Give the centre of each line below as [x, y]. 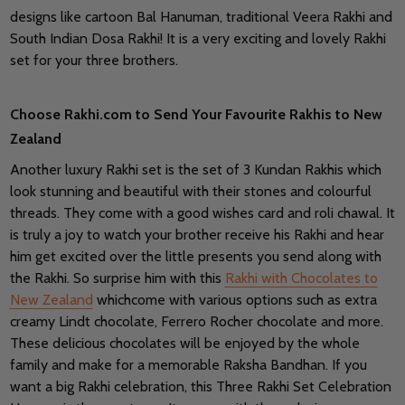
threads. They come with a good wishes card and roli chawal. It [202, 213]
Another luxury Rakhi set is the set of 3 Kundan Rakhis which [195, 170]
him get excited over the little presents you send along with [195, 257]
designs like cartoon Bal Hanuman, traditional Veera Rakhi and [201, 17]
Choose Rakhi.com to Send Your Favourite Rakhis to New [196, 115]
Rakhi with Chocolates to [301, 278]
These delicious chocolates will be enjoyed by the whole [184, 344]
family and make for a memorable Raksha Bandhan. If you [188, 365]
